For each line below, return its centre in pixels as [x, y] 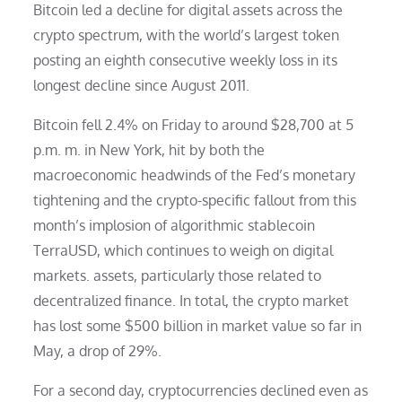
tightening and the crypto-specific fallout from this [195, 200]
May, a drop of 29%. [98, 350]
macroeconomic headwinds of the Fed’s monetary [195, 175]
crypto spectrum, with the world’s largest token [187, 35]
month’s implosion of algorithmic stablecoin [175, 225]
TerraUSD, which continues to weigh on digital [184, 250]
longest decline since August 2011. [142, 85]
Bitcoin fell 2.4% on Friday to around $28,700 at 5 [194, 124]
